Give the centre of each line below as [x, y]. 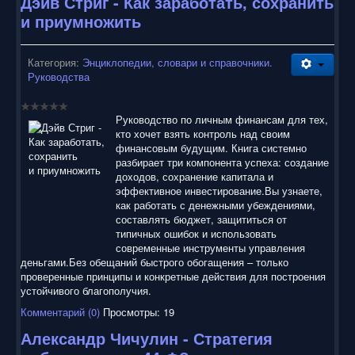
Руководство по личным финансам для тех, [222, 119]
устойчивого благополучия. [86, 290]
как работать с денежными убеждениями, [216, 204]
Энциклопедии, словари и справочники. [177, 62]
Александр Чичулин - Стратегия [147, 338]
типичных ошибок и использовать [196, 233]
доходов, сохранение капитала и [195, 176]
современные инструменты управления [210, 247]
